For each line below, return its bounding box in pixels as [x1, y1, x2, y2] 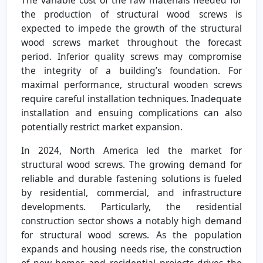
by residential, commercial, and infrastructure [21, 186, 242, 199]
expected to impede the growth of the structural [21, 21, 242, 35]
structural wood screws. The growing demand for [21, 157, 242, 171]
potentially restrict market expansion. [21, 120, 183, 133]
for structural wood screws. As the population [21, 228, 242, 241]
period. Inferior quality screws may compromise [21, 49, 242, 63]
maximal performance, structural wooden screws [21, 77, 242, 91]
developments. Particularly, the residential [21, 200, 242, 213]
